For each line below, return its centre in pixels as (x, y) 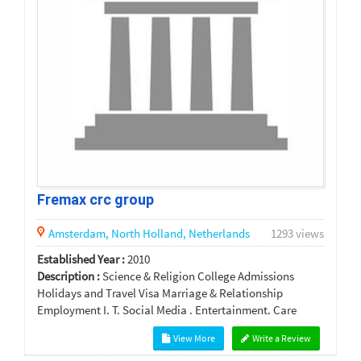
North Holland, (150, 234)
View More (193, 338)
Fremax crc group (95, 199)
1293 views (297, 234)
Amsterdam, (80, 234)
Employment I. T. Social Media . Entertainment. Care (167, 310)
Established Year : (81, 259)
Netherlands (219, 234)
